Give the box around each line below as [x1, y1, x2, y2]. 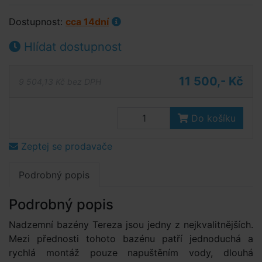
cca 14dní [65, 16, 109, 27]
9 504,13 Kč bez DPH [19, 76, 101, 87]
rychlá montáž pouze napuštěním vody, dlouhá [9, 247, 253, 258]
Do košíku [188, 112, 236, 124]
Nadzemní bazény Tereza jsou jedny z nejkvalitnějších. [9, 219, 253, 230]
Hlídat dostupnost [20, 40, 122, 54]
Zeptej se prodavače [18, 140, 112, 152]
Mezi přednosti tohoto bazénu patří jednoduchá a [9, 233, 253, 244]
